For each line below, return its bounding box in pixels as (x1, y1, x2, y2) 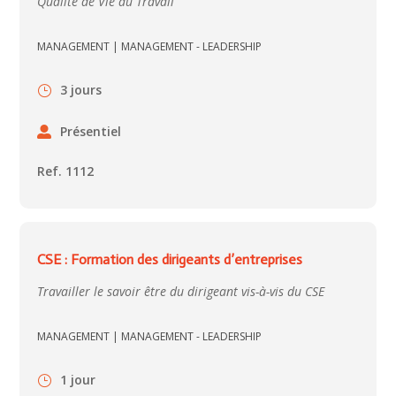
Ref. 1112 (37, 163, 95, 180)
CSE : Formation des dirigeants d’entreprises (37, 251, 303, 269)
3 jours (60, 81, 103, 99)
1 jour (60, 371, 96, 389)
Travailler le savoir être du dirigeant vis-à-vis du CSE (37, 283, 325, 301)
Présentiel (60, 122, 122, 140)
